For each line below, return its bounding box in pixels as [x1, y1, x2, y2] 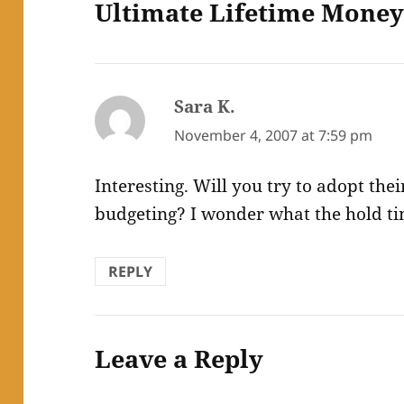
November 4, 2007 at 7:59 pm [174, 124, 373, 145]
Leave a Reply [95, 342, 264, 376]
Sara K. [174, 94, 236, 118]
